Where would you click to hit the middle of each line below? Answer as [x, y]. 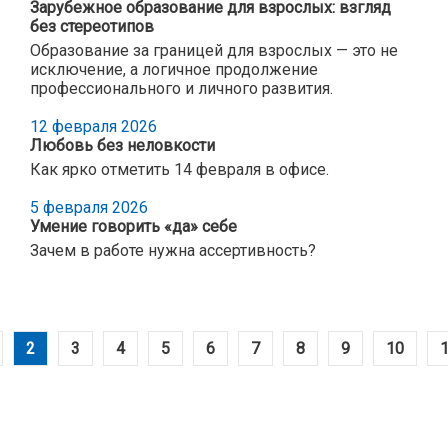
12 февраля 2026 [93, 126]
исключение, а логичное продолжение [174, 69]
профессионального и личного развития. [181, 88]
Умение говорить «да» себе [133, 226]
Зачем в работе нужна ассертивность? [173, 250]
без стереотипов [92, 26]
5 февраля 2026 [89, 207]
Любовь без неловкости [122, 145]
